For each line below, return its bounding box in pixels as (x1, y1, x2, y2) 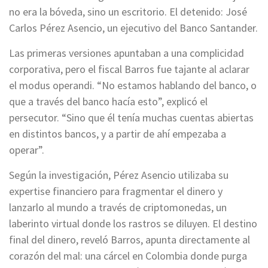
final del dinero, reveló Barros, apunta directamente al (9, 233, 250, 247)
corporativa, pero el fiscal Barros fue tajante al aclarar (9, 62, 249, 77)
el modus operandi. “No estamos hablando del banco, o (9, 78, 257, 93)
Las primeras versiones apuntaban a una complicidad (9, 46, 244, 60)
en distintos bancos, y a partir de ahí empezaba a (9, 127, 226, 141)
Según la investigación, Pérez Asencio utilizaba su (9, 168, 229, 182)
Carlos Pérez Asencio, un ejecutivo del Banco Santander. (9, 21, 258, 35)
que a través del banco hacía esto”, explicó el (9, 95, 208, 109)
